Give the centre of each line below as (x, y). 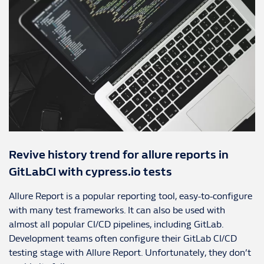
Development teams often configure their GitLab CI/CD (123, 238)
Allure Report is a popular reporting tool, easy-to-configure (131, 196)
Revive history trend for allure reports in (119, 154)
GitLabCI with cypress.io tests (90, 171)
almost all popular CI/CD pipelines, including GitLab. (116, 224)
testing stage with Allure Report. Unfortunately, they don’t (130, 252)
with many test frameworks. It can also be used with (117, 210)
